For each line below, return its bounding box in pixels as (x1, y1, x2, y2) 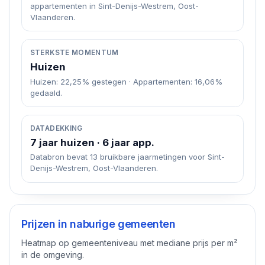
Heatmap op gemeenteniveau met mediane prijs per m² (21, 238, 238, 248)
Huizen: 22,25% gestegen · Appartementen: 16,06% (30, 76, 222, 86)
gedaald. (30, 88, 62, 98)
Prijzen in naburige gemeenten (21, 218, 176, 231)
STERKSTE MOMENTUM (30, 48, 119, 57)
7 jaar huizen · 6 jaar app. (30, 136, 154, 148)
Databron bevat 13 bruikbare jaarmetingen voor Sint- (30, 152, 225, 162)
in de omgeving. (21, 250, 85, 260)
